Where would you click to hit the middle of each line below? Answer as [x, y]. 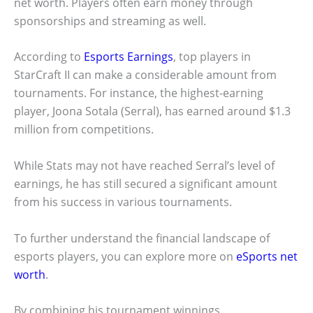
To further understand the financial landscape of [142, 238]
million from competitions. [84, 130]
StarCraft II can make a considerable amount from [145, 75]
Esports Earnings [129, 57]
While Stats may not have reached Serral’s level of [144, 165]
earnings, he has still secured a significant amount [146, 183]
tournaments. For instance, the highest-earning [139, 93]
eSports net [267, 256]
